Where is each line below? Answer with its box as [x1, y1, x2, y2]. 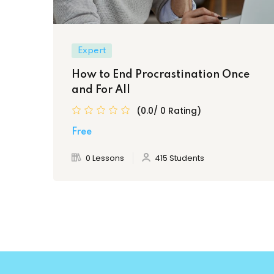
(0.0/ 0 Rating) [136, 104, 201, 117]
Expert [78, 46, 106, 55]
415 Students [155, 152, 204, 164]
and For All [72, 84, 130, 95]
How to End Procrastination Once [72, 68, 250, 80]
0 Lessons [86, 152, 124, 164]
